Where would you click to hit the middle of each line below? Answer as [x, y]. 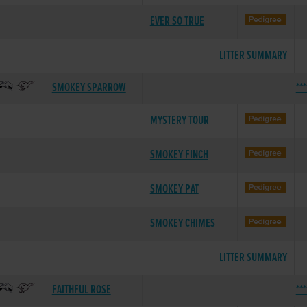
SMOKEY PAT [174, 189]
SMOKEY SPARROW [89, 88]
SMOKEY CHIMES [182, 224]
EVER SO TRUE [177, 22]
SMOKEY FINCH [179, 155]
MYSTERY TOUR [179, 121]
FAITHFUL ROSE [81, 290]
